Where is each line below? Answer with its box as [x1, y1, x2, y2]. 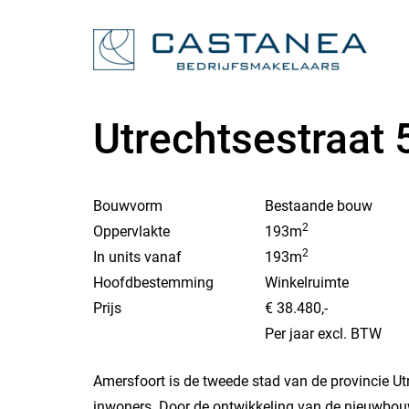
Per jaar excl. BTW [265, 325, 382, 342]
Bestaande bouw [265, 197, 372, 215]
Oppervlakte [93, 223, 170, 240]
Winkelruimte [265, 274, 349, 291]
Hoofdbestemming [93, 274, 214, 291]
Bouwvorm [93, 197, 163, 215]
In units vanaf [93, 248, 182, 266]
